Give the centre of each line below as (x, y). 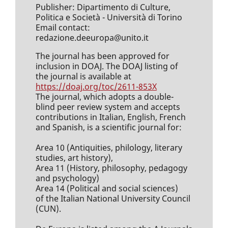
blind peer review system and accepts (108, 107)
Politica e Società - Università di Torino (109, 17)
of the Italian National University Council (113, 198)
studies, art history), (74, 158)
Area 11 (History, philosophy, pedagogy (111, 168)
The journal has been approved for (102, 56)
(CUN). (48, 208)
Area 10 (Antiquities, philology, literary (109, 147)
